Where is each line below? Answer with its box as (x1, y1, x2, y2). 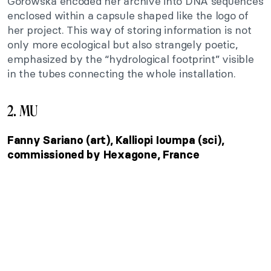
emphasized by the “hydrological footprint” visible (7, 51, 254, 66)
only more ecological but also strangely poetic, (7, 37, 238, 51)
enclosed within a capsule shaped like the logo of (7, 8, 249, 22)
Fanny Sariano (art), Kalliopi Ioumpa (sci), (7, 133, 224, 147)
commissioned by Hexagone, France (7, 148, 200, 162)
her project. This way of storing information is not (7, 22, 252, 37)
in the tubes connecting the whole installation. (7, 66, 236, 80)
